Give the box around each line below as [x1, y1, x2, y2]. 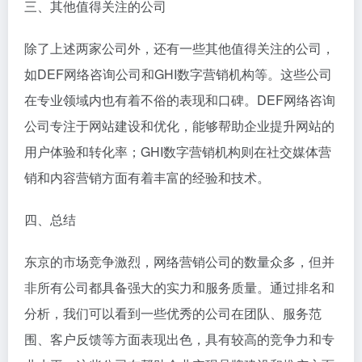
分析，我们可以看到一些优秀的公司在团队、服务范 [24, 303, 322, 322]
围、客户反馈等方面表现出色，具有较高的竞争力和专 [24, 329, 335, 348]
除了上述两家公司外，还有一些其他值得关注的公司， [24, 38, 335, 57]
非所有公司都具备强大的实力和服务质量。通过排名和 [24, 277, 335, 297]
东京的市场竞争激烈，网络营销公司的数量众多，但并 [24, 251, 335, 271]
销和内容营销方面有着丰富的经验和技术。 [24, 167, 270, 187]
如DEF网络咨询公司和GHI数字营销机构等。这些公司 [24, 64, 332, 83]
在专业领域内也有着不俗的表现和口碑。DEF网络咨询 [24, 90, 335, 109]
